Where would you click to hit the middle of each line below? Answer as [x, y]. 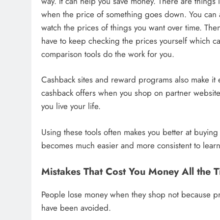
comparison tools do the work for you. [108, 54]
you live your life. [71, 106]
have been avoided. [76, 208]
